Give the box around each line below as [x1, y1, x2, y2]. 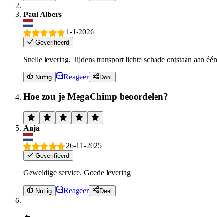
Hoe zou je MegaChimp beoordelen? [23, 91, 168, 102]
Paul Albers [23, 10, 62, 19]
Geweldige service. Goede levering [23, 169, 131, 177]
